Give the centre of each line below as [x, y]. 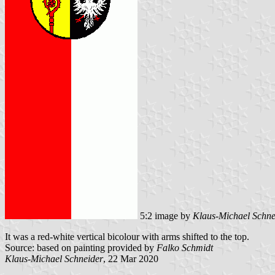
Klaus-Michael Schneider [54, 258]
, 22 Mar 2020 [131, 258]
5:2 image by [165, 215]
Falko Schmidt [185, 247]
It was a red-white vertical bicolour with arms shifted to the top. [127, 236]
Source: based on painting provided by [81, 247]
